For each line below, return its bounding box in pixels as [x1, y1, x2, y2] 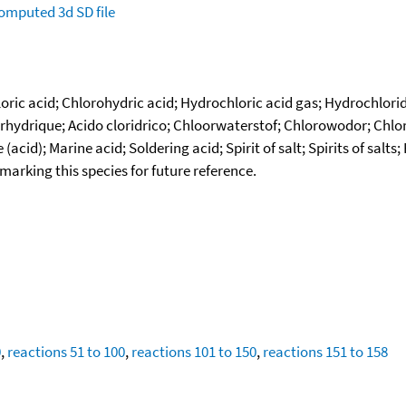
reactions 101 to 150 [131, 341, 256, 362]
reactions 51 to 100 [7, 341, 125, 362]
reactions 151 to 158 [263, 341, 388, 362]
